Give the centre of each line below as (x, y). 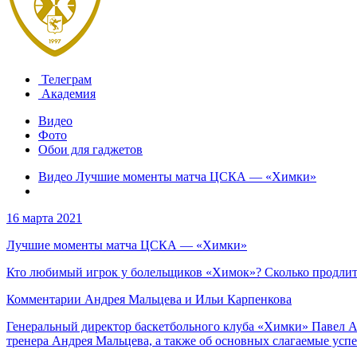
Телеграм (65, 79)
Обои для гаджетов (90, 149)
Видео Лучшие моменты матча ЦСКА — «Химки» (177, 177)
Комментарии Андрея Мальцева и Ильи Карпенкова (149, 299)
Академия (67, 94)
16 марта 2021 (44, 218)
